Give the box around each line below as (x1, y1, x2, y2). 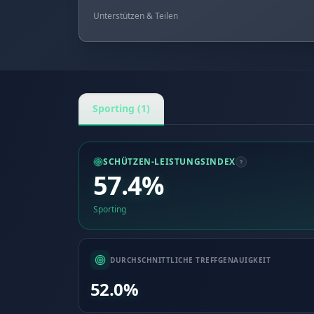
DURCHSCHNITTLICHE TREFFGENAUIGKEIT (110, 254, 271, 265)
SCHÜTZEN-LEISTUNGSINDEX (103, 156, 235, 168)
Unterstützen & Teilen (93, 10, 178, 22)
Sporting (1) (93, 102, 150, 115)
